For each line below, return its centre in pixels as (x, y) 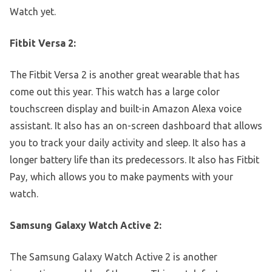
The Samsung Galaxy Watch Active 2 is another (114, 257)
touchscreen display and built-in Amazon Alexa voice (126, 109)
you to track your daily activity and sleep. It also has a (128, 143)
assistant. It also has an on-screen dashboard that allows (136, 126)
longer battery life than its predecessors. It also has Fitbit (134, 160)
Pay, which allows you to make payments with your (121, 177)
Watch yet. (33, 12)
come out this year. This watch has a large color (115, 92)
